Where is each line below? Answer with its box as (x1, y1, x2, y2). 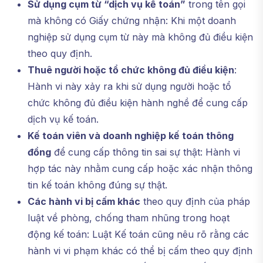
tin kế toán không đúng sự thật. (28, 179, 167, 191)
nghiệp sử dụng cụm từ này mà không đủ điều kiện (28, 31, 253, 43)
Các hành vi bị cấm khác (28, 195, 140, 207)
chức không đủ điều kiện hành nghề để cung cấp (28, 97, 248, 109)
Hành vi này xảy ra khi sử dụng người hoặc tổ (28, 80, 231, 92)
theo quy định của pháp (140, 195, 250, 207)
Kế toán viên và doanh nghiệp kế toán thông (28, 130, 234, 141)
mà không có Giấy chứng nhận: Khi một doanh (28, 15, 236, 26)
